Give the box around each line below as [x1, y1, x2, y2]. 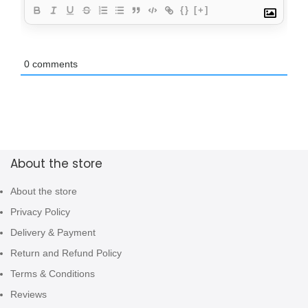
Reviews [10, 288, 47, 300]
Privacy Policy [10, 206, 70, 217]
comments [30, 58, 78, 69]
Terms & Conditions [10, 267, 95, 279]
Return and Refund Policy [10, 247, 122, 258]
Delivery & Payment [10, 226, 96, 238]
